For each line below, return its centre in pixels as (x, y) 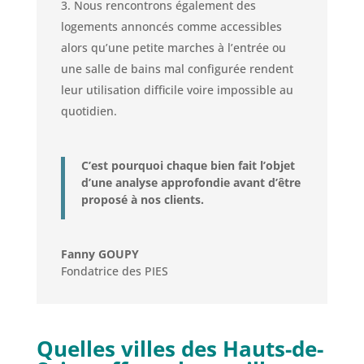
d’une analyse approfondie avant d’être (191, 182)
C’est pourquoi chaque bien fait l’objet (188, 165)
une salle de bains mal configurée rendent (177, 68)
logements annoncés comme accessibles (171, 26)
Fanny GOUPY (100, 253)
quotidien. (89, 110)
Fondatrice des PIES (114, 271)
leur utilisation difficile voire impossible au (177, 89)
